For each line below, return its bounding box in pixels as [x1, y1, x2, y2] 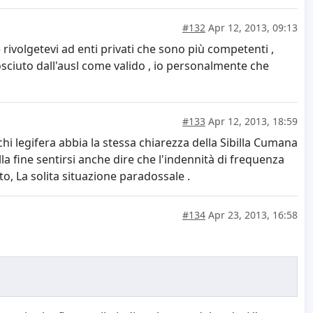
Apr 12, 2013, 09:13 [205, 21, 298, 35]
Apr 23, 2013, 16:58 [205, 208, 298, 222]
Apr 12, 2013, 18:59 [205, 115, 298, 129]
